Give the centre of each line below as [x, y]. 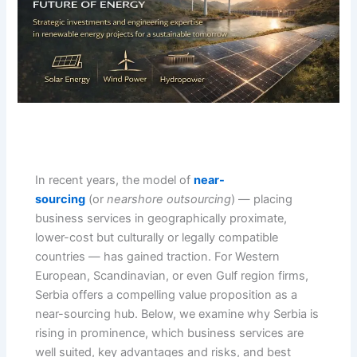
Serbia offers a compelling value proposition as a [167, 295]
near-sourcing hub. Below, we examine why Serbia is [177, 314]
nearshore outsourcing [169, 200]
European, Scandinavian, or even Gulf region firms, [172, 276]
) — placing [262, 200]
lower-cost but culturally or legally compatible [157, 238]
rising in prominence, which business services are [170, 333]
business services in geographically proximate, [161, 219]
